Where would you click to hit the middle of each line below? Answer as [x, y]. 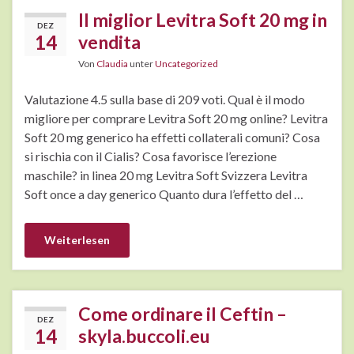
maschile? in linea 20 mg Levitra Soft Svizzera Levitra [166, 175]
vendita [109, 42]
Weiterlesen [77, 240]
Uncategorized [186, 64]
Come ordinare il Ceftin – [183, 314]
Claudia [112, 64]
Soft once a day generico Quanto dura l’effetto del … [164, 194]
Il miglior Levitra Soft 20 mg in [203, 20]
